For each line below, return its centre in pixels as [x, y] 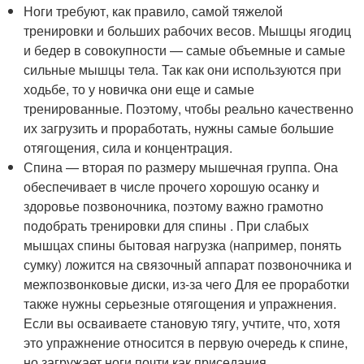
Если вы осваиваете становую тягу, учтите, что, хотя [182, 323]
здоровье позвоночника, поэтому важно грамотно [174, 206]
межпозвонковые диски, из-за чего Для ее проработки [187, 284]
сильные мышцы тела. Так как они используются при [183, 70]
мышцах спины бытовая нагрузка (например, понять [183, 245]
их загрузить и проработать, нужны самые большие [179, 128]
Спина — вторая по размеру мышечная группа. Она [181, 167]
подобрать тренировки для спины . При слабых [167, 226]
